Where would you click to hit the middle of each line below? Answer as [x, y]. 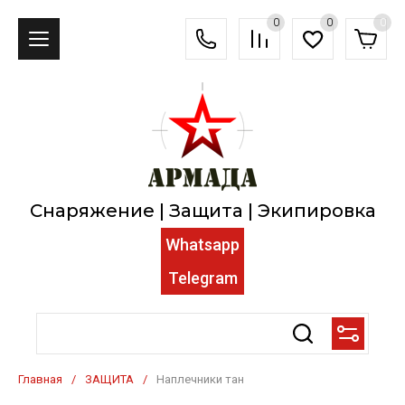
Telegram [202, 278]
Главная [40, 379]
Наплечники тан [200, 379]
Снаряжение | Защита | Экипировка [202, 211]
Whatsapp [202, 245]
